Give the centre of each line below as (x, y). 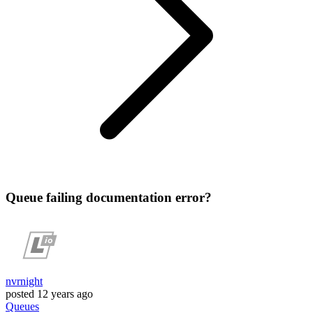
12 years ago (65, 294)
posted (20, 294)
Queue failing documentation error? (109, 197)
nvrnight (24, 282)
